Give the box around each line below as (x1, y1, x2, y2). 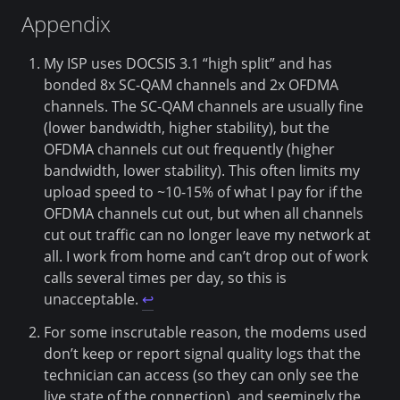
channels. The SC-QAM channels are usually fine (43, 96, 363, 116)
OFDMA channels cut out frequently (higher (43, 138, 335, 159)
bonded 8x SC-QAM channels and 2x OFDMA (43, 74, 338, 95)
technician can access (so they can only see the (43, 364, 359, 385)
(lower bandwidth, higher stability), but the (43, 117, 329, 137)
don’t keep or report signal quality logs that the (43, 343, 361, 363)
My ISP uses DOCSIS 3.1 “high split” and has (43, 53, 332, 73)
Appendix (21, 8, 111, 38)
